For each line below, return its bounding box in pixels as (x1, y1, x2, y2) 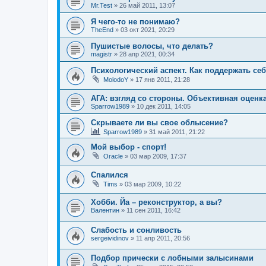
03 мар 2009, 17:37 (130, 153, 186, 160)
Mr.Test (91, 2, 112, 9)
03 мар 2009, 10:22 (125, 180, 181, 188)
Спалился (91, 170, 128, 179)
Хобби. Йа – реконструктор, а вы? (91, 198, 222, 207)
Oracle (103, 153, 123, 160)
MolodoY (103, 76, 128, 84)
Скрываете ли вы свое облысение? (91, 118, 228, 128)
